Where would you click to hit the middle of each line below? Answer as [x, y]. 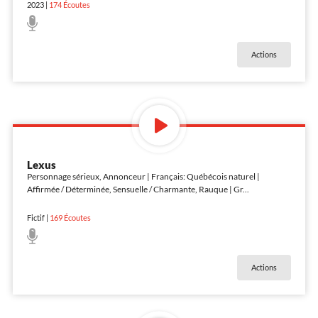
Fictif [35, 218]
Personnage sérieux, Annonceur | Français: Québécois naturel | [143, 176]
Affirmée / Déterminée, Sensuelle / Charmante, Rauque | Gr [135, 189]
